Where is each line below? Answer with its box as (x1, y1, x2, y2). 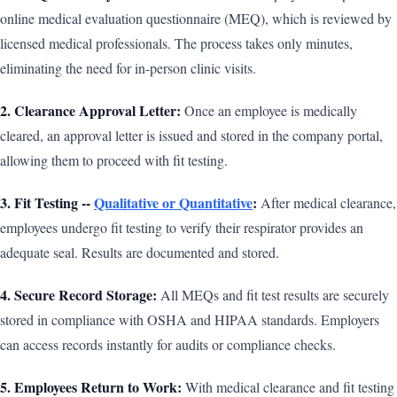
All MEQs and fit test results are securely (157, 284, 389, 304)
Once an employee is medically (181, 100, 357, 120)
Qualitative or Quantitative (94, 191, 253, 213)
